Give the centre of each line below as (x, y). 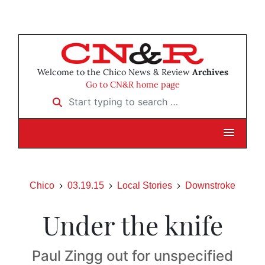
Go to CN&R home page (132, 85)
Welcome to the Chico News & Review (114, 72)
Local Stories (145, 186)
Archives (210, 72)
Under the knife (132, 225)
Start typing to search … (98, 98)
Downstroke (210, 186)
